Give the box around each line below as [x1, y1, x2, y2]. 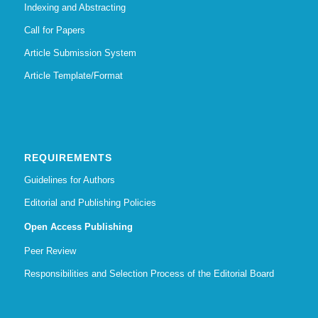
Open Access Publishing [23, 221, 133, 232]
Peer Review [23, 245, 76, 256]
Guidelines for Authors [23, 174, 115, 185]
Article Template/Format [23, 70, 123, 81]
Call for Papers [23, 24, 85, 35]
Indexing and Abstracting [23, 1, 126, 13]
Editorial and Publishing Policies [23, 197, 156, 208]
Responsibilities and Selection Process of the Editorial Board [23, 268, 274, 279]
